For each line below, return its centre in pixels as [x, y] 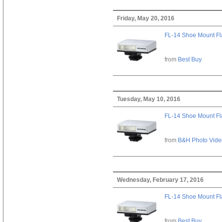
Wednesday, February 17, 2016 [160, 180]
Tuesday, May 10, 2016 [148, 99]
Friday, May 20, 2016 [145, 18]
